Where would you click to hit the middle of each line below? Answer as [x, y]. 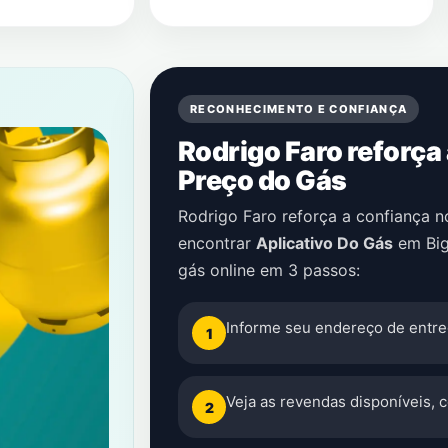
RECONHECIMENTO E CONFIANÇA [299, 109]
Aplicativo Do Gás [324, 243]
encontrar [217, 243]
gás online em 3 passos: [269, 270]
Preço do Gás [262, 180]
